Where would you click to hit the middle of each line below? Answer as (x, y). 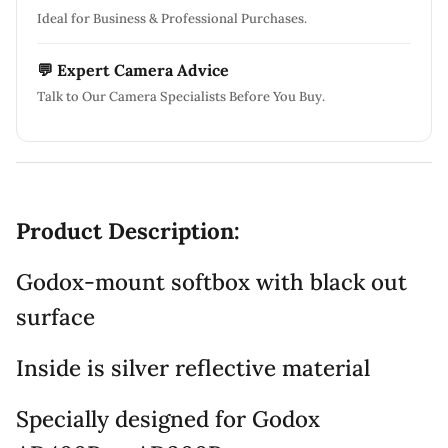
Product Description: (128, 230)
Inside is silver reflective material (193, 367)
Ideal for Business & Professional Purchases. (172, 18)
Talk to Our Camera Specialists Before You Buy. (181, 96)
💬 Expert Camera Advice (133, 69)
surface (55, 316)
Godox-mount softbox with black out (211, 281)
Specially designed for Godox (168, 418)
